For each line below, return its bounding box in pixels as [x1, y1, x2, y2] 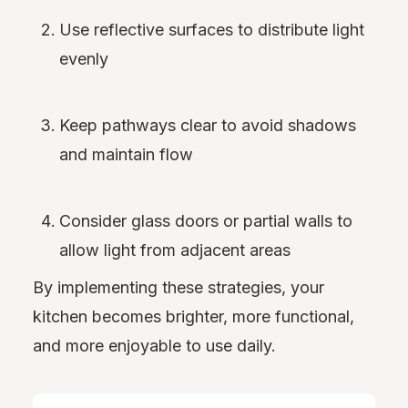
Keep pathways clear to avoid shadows [59, 116, 357, 136]
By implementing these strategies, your [33, 278, 324, 298]
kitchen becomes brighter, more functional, [33, 307, 354, 327]
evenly [59, 49, 109, 69]
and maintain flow [59, 145, 194, 165]
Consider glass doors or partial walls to [59, 211, 353, 231]
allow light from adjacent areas [59, 240, 291, 260]
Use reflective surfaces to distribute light [59, 20, 365, 40]
